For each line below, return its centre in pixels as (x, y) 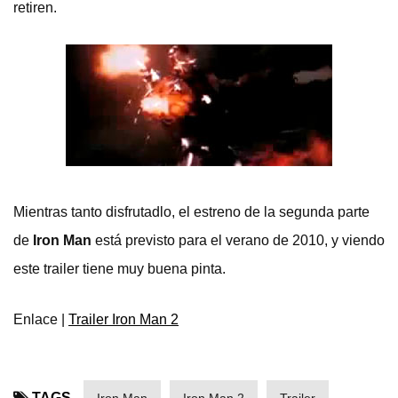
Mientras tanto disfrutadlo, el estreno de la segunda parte (191, 212)
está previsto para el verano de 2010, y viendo (238, 240)
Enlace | (41, 319)
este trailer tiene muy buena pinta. (119, 269)
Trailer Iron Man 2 (123, 319)
